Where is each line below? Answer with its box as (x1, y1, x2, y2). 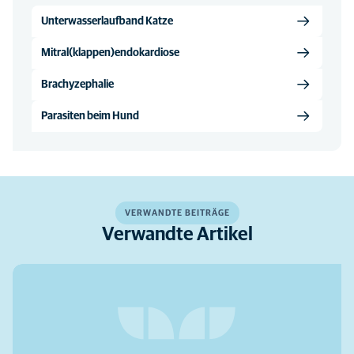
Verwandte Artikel (101, 225, 253, 244)
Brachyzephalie (41, 78, 114, 90)
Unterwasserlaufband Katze (41, 15, 173, 27)
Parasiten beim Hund (41, 110, 139, 122)
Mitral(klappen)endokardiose (41, 47, 179, 58)
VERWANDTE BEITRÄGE (124, 209, 230, 217)
